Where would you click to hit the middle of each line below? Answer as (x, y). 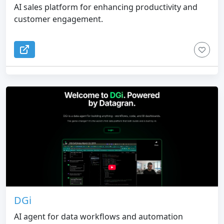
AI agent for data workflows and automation (98, 217)
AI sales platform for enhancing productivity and (106, 7)
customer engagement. (58, 19)
